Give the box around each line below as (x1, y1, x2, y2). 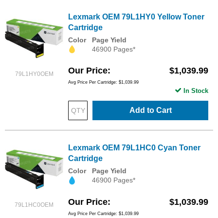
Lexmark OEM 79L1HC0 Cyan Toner (68, 144, 200, 152)
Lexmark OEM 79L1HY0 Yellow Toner (68, 13, 204, 21)
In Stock (183, 87, 208, 95)
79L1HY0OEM (15, 71, 54, 78)
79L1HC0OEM (15, 201, 54, 209)
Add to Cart (129, 106, 172, 115)
